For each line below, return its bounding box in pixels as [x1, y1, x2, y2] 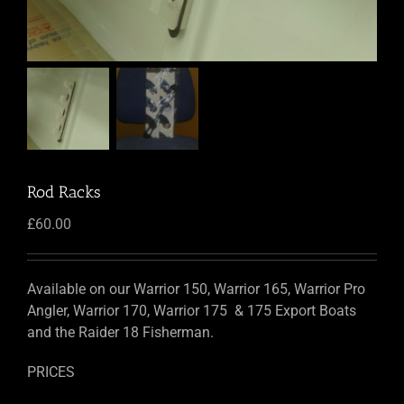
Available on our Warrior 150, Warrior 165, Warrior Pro [27, 280, 365, 298]
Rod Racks [27, 182, 101, 203]
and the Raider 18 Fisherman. [27, 324, 214, 342]
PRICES [27, 363, 75, 381]
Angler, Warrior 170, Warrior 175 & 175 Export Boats [27, 302, 356, 320]
